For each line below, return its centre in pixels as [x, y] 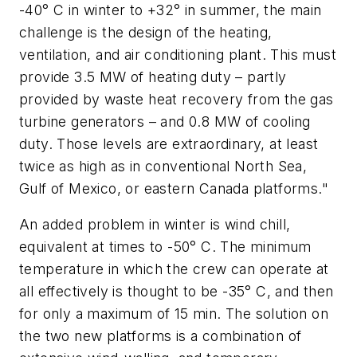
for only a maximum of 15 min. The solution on [174, 314]
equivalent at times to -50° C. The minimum [165, 247]
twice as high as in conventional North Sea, [163, 166]
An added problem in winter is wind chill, [155, 225]
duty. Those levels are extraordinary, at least [169, 143]
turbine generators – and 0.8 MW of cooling [165, 121]
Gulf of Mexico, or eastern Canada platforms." [174, 188]
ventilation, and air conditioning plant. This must [178, 54]
